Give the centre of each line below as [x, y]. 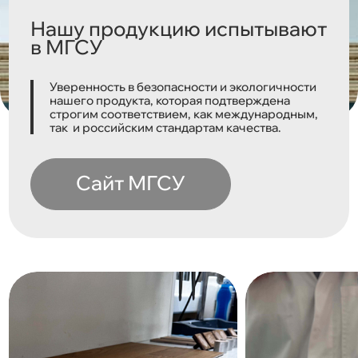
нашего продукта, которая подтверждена [170, 100]
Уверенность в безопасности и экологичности [183, 86]
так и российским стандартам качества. [166, 127]
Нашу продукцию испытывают [179, 28]
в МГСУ [67, 46]
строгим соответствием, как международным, [184, 113]
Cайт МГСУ [131, 182]
